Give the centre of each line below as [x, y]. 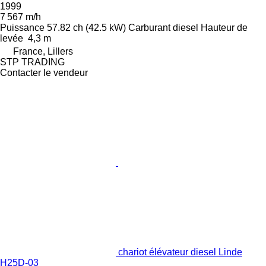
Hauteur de [224, 28]
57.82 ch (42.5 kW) [86, 28]
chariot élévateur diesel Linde [180, 252]
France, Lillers [43, 52]
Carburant [149, 28]
